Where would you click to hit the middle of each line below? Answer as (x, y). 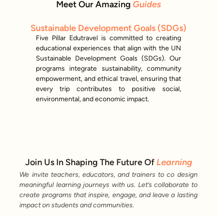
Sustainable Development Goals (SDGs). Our (108, 58)
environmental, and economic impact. (93, 99)
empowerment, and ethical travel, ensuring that (108, 78)
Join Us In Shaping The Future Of (91, 163)
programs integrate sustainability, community (108, 68)
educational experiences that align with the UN (108, 48)
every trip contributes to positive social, (108, 89)
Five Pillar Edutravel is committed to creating (108, 38)
